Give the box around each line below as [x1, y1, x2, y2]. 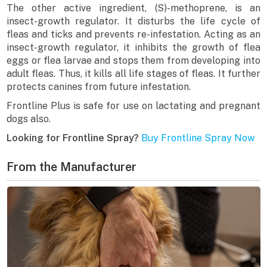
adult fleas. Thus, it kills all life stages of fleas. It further [7, 68, 260, 80]
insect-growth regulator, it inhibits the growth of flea [7, 42, 260, 54]
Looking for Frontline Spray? [7, 132, 142, 144]
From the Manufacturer [7, 160, 137, 175]
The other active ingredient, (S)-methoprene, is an [7, 2, 260, 14]
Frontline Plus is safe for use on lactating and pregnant [7, 100, 260, 112]
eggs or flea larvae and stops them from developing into [7, 55, 260, 67]
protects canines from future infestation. [7, 81, 191, 93]
